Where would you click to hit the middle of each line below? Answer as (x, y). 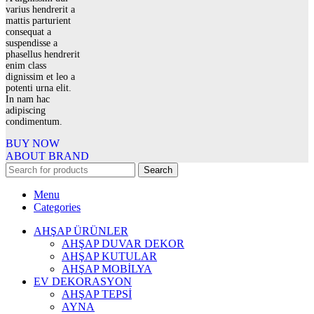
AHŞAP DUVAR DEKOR (123, 244)
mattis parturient (38, 21)
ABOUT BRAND (47, 156)
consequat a (28, 32)
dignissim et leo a (40, 77)
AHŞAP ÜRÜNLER (81, 231)
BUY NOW (33, 144)
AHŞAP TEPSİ (97, 294)
